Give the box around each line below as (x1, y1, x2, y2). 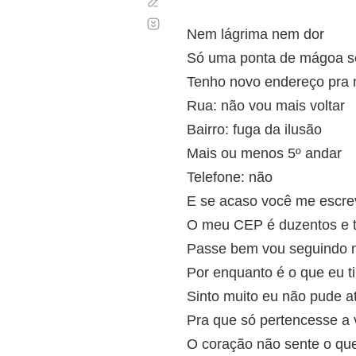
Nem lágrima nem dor (187, 26, 324, 42)
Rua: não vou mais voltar (187, 98, 345, 114)
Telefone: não (187, 169, 273, 185)
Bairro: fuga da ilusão (187, 122, 322, 137)
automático (161, 23, 222, 37)
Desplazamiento (161, 10, 246, 24)
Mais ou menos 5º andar (187, 145, 342, 161)
